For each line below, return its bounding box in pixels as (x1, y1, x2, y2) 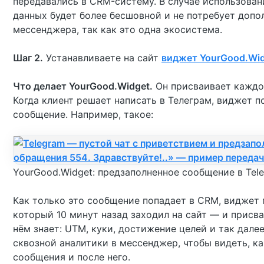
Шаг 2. (13, 52, 43, 64)
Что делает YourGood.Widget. (13, 80, 153, 92)
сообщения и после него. (13, 251, 130, 263)
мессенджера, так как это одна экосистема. (13, 24, 222, 35)
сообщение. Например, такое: (13, 108, 153, 120)
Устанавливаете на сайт (43, 52, 161, 64)
